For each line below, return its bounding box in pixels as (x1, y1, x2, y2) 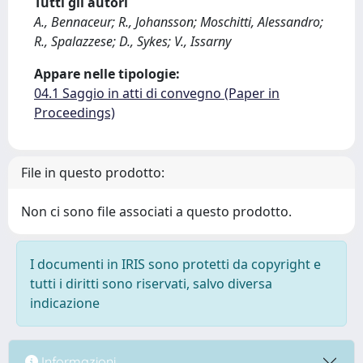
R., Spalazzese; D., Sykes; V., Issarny (34, 32, 231, 50)
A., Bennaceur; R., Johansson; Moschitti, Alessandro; (34, 13, 323, 31)
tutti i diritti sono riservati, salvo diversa (30, 275, 272, 293)
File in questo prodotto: (21, 164, 164, 181)
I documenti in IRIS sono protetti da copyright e (30, 255, 321, 273)
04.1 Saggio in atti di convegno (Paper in (34, 84, 280, 102)
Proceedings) (34, 104, 115, 122)
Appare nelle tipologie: (34, 65, 180, 83)
